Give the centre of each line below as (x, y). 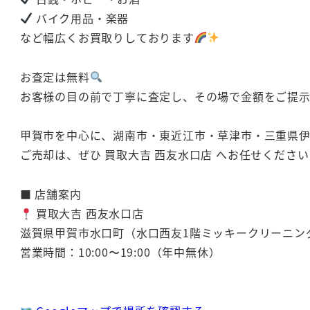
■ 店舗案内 (51, 194)
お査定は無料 (55, 76)
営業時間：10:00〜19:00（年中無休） (120, 252)
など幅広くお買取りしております (107, 37)
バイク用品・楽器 (81, 18)
